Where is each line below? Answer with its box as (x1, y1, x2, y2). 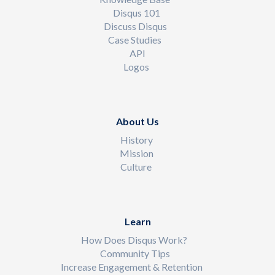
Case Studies (108, 34, 161, 45)
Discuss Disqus (103, 20, 167, 32)
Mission (120, 147, 153, 159)
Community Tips (99, 247, 170, 259)
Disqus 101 (112, 7, 160, 18)
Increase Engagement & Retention (60, 261, 203, 273)
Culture (120, 161, 152, 172)
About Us (116, 115, 159, 127)
